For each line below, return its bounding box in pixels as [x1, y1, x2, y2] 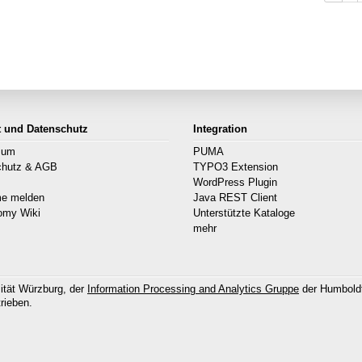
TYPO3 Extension [193, 162, 278, 173]
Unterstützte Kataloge [193, 208, 295, 219]
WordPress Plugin [193, 177, 277, 188]
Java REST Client [193, 192, 277, 204]
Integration [193, 124, 247, 135]
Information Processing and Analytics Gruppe [87, 284, 299, 295]
